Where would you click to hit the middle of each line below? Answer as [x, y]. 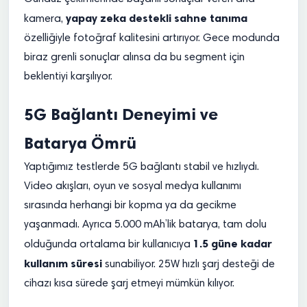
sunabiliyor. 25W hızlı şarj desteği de [188, 265]
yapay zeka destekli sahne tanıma [157, 18]
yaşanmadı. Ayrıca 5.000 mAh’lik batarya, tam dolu [145, 225]
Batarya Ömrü [80, 143]
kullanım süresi [63, 263]
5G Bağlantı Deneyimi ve [121, 114]
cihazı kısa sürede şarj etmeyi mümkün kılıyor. [129, 284]
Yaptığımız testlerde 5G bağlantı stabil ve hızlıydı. [142, 167]
